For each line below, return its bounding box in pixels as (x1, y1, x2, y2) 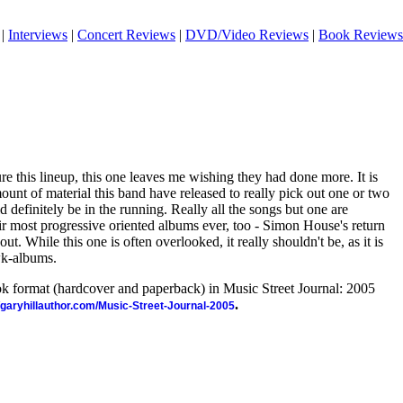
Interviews (8, 27, 67, 42)
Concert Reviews (77, 27, 175, 42)
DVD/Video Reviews (185, 27, 309, 42)
